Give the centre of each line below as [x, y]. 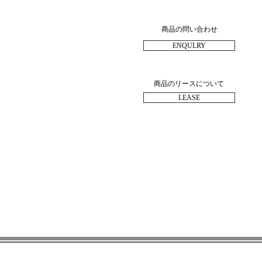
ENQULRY [189, 45]
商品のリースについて [189, 83]
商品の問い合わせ [189, 29]
